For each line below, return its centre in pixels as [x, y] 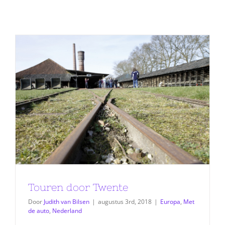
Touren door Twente [78, 187]
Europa [170, 202]
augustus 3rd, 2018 [125, 202]
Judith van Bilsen [67, 202]
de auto [39, 211]
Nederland [67, 211]
